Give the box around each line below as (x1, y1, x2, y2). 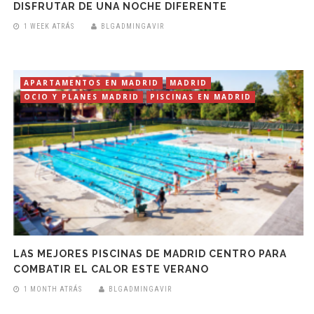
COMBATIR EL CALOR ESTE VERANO (13, 264, 210, 275)
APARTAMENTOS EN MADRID (24, 77, 160, 88)
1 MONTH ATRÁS (24, 285, 83, 294)
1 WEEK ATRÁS (24, 22, 75, 30)
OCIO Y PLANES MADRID (24, 91, 140, 102)
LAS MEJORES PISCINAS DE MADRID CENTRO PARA (13, 248, 287, 260)
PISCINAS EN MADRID (150, 91, 252, 102)
